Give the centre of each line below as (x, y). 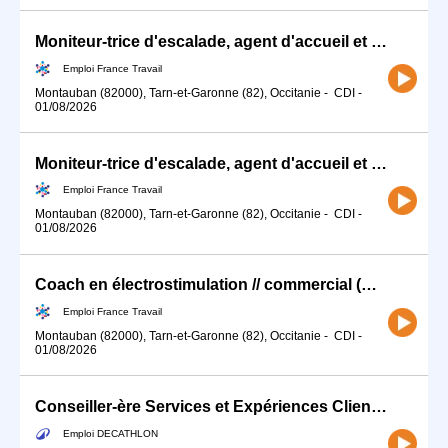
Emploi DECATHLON (110, 433)
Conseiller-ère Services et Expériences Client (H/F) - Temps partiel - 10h (379, 407)
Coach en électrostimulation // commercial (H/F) (369, 285)
